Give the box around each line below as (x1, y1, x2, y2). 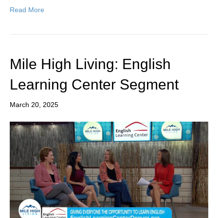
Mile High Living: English (10, 56, 171, 73)
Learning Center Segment (10, 76, 179, 93)
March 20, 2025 (10, 101, 58, 109)
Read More (10, 6, 44, 14)
